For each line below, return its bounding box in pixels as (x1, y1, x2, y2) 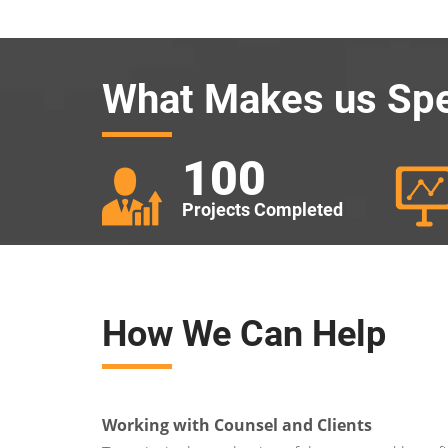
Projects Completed (182, 199, 343, 220)
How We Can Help (102, 313, 386, 355)
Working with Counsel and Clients (102, 414, 372, 436)
